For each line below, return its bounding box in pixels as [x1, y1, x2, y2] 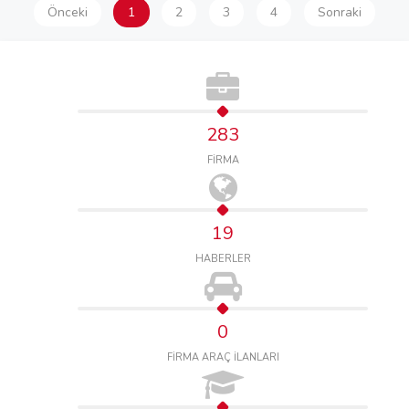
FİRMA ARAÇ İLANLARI [166, 351, 279, 364]
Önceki [47, 4, 88, 21]
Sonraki [318, 4, 362, 21]
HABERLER [194, 252, 251, 266]
